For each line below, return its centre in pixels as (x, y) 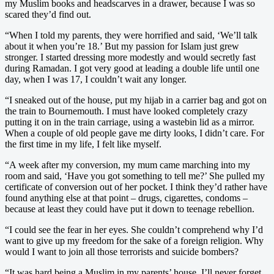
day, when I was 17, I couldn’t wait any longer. (96, 79)
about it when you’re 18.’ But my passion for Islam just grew (122, 46)
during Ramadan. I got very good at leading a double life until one (132, 68)
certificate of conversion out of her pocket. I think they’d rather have (136, 187)
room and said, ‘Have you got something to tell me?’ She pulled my (135, 176)
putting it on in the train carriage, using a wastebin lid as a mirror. (130, 122)
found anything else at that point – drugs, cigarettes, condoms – (126, 198)
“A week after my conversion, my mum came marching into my (128, 165)
